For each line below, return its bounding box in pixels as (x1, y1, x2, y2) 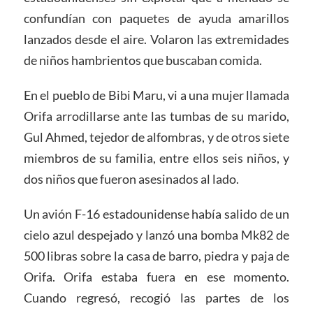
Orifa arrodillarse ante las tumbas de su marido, (23, 108, 290, 124)
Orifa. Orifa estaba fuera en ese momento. (23, 269, 290, 285)
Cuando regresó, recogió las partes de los (23, 290, 290, 306)
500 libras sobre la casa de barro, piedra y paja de (23, 248, 290, 264)
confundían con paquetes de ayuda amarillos (23, 10, 290, 27)
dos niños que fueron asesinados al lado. (23, 171, 239, 187)
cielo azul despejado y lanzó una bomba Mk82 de (23, 227, 290, 243)
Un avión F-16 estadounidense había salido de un (23, 206, 290, 222)
